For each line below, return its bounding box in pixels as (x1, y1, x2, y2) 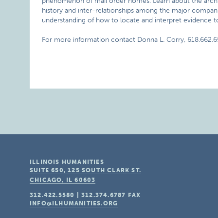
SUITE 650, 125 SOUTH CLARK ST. (30, 167, 142, 174)
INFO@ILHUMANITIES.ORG (30, 200, 118, 207)
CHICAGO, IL (30, 177, 73, 183)
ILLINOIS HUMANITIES (30, 159, 104, 165)
